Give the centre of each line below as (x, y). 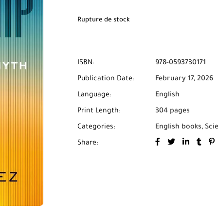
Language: (94, 95)
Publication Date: (106, 79)
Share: (88, 144)
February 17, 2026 (184, 79)
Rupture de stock (104, 20)
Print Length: (99, 111)
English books (178, 127)
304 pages (173, 111)
